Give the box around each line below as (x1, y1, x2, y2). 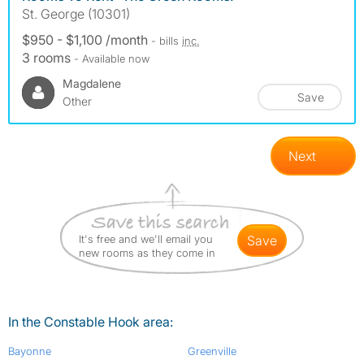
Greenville (187, 344, 236, 358)
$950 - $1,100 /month (22, 32, 151, 49)
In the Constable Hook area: (8, 314, 173, 331)
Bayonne (8, 344, 51, 358)
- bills (151, 34, 182, 48)
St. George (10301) (22, 6, 130, 23)
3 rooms (22, 50, 74, 67)
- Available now (74, 52, 149, 66)
